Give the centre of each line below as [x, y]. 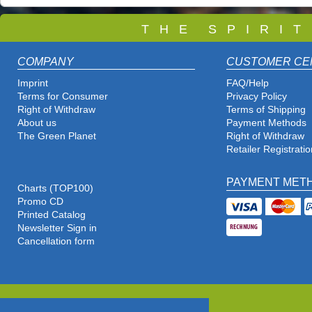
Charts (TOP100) [55, 188]
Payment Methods [266, 123]
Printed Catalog [52, 214]
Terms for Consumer [63, 96]
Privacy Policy [257, 96]
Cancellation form [57, 241]
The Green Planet [57, 136]
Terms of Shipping [266, 109]
